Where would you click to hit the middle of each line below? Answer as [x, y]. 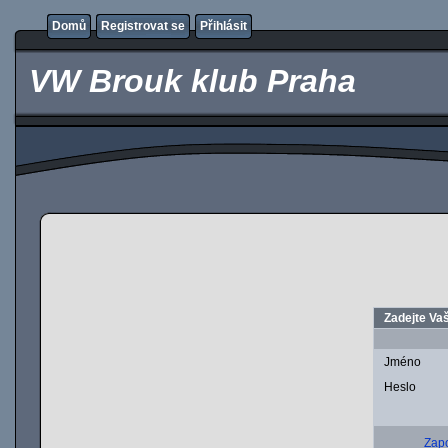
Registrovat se [143, 26]
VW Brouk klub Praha [188, 81]
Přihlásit [223, 26]
